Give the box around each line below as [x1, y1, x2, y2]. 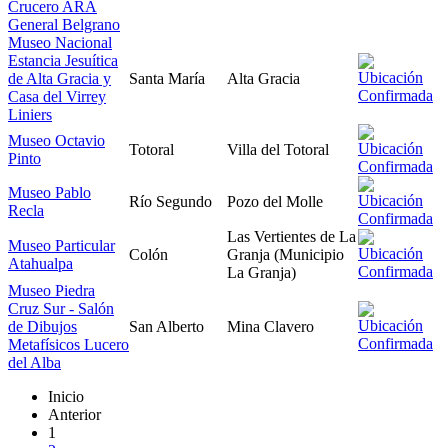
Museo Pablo [8, 183, 91, 201]
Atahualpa [8, 254, 73, 272]
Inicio [48, 387, 84, 405]
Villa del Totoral [227, 140, 329, 158]
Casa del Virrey [8, 87, 106, 105]
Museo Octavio [8, 131, 105, 149]
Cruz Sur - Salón [8, 299, 114, 317]
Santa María [129, 69, 205, 87]
